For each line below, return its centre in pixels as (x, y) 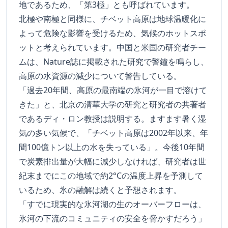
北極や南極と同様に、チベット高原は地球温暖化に (112, 19)
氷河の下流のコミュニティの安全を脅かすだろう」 (112, 219)
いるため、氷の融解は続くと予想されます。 (100, 190)
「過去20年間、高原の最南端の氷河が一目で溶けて (113, 90)
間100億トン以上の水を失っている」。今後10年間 (112, 147)
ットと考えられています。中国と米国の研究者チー (112, 48)
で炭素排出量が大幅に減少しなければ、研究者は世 (112, 162)
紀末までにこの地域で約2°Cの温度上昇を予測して (111, 176)
